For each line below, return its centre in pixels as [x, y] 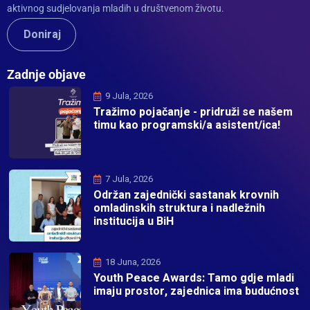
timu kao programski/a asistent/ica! [187, 126]
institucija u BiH [134, 222]
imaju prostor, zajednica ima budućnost [196, 292]
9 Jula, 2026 [129, 96]
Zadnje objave [46, 75]
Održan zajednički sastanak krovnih [186, 195]
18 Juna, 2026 [133, 262]
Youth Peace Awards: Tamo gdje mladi [194, 279]
